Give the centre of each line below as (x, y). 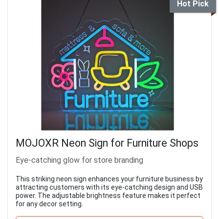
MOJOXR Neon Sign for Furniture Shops (107, 143)
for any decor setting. (49, 204)
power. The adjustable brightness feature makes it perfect (108, 196)
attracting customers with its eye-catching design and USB (109, 187)
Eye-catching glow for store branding (79, 160)
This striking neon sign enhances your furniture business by (109, 179)
